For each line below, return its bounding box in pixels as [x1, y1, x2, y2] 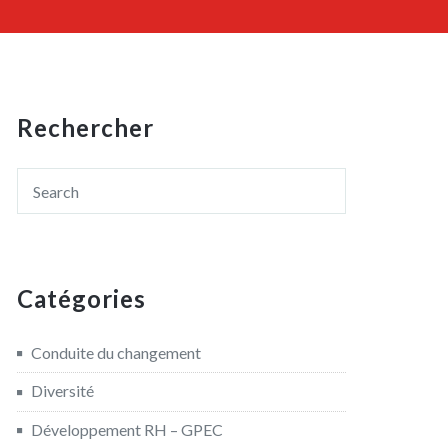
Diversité [31, 381, 94, 401]
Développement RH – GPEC [31, 419, 223, 439]
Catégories [17, 284, 146, 313]
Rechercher [17, 113, 154, 142]
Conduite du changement [31, 343, 201, 362]
